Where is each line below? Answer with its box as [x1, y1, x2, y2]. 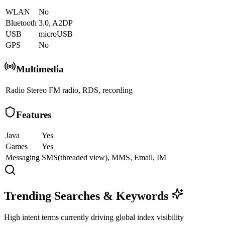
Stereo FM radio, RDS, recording [27, 86, 133, 95]
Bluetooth [6, 18, 37, 27]
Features [16, 109, 51, 120]
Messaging [6, 153, 40, 162]
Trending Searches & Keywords [4, 189, 171, 203]
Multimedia [16, 64, 64, 75]
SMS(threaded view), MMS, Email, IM [42, 153, 166, 162]
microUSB [39, 29, 73, 38]
